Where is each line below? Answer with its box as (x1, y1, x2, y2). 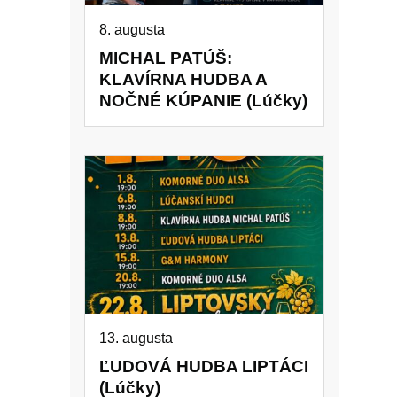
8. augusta (99, 22, 165, 38)
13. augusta (99, 330, 173, 346)
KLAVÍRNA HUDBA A (99, 70, 267, 90)
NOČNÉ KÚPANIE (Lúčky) (99, 91, 307, 111)
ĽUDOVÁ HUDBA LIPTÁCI (99, 356, 308, 376)
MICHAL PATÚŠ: (99, 49, 232, 68)
